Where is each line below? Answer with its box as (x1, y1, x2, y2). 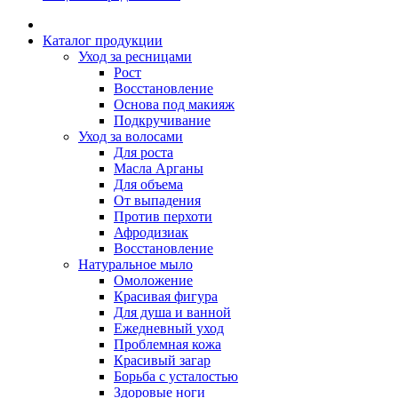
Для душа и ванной (114, 305, 231, 320)
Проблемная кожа (114, 337, 221, 352)
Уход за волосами (78, 129, 183, 144)
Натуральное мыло (78, 257, 193, 272)
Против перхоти (114, 209, 212, 224)
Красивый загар (114, 353, 211, 368)
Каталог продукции (43, 33, 163, 48)
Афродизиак (114, 225, 188, 240)
